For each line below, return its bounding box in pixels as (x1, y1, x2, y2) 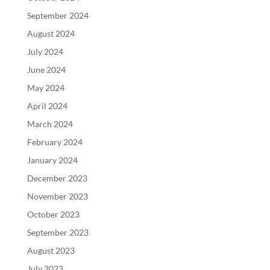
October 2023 (27, 209, 80, 219)
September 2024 (27, 10, 89, 20)
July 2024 (27, 46, 63, 57)
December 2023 (27, 172, 87, 183)
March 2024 (27, 118, 73, 129)
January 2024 (27, 154, 78, 165)
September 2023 (27, 227, 89, 237)
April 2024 (27, 100, 67, 111)
